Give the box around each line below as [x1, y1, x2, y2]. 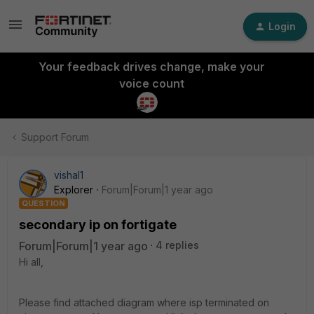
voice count [118, 76, 184, 90]
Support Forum [21, 131, 89, 143]
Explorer [54, 184, 93, 196]
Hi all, [19, 256, 43, 268]
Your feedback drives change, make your [38, 60, 265, 74]
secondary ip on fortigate [19, 217, 177, 232]
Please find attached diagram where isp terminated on [19, 296, 269, 308]
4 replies [156, 239, 199, 251]
